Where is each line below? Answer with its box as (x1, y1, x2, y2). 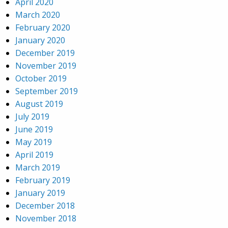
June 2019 (15, 124, 53, 135)
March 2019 (15, 162, 60, 174)
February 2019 (15, 175, 70, 186)
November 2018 (15, 213, 76, 224)
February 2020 (15, 22, 70, 34)
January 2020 (15, 35, 65, 46)
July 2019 (15, 111, 49, 123)
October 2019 (15, 73, 67, 84)
